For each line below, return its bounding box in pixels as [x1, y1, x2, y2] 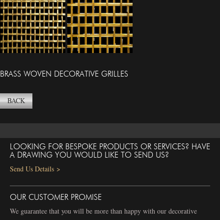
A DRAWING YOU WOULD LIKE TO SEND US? [10, 151, 169, 159]
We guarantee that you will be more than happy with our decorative [10, 206, 197, 216]
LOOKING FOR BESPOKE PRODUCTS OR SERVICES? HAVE [10, 142, 210, 151]
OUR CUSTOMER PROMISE [10, 193, 102, 201]
